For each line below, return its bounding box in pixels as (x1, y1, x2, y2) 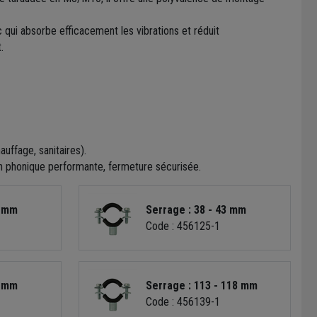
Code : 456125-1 (146, 219, 221, 233)
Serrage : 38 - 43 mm (146, 202, 247, 217)
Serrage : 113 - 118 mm (146, 278, 258, 292)
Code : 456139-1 (146, 294, 221, 309)
